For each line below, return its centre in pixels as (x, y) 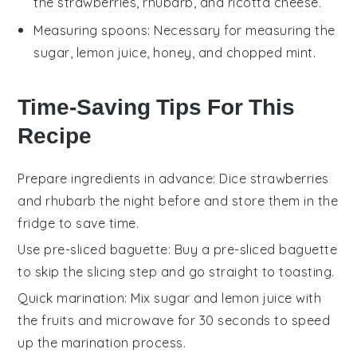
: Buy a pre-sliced (224, 250)
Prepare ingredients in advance (116, 179)
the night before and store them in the (217, 201)
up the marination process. (102, 343)
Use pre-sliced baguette (93, 250)
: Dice (231, 179)
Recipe (55, 136)
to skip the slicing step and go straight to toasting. (176, 272)
